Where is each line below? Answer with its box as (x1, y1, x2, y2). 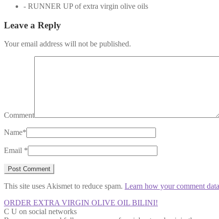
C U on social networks (4, 207, 77, 216)
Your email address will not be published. (4, 40, 131, 48)
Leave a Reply (4, 20, 61, 30)
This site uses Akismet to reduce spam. (4, 182, 125, 191)
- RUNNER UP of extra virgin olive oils (23, 1, 148, 10)
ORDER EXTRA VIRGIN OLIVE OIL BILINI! (4, 198, 158, 207)
